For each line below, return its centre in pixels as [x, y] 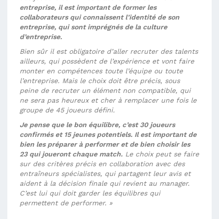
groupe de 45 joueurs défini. [68, 110]
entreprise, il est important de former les [88, 7]
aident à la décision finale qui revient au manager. [105, 183]
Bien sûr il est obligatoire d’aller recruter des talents [109, 51]
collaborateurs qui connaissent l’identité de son [99, 17]
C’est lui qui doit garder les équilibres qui [90, 193]
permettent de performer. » [66, 203]
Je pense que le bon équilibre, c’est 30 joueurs [97, 125]
